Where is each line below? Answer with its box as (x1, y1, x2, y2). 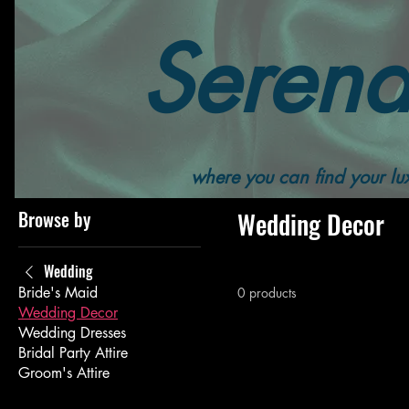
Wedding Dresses (18, 323, 126, 342)
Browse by (18, 205, 90, 233)
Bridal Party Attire (18, 343, 128, 362)
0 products (237, 284, 297, 301)
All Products (84, 150, 158, 169)
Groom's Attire (18, 363, 110, 383)
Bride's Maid (18, 283, 98, 302)
